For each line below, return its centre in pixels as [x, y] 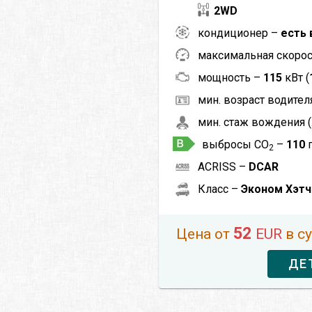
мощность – [231, 77]
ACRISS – [224, 166]
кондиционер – [240, 33]
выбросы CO [236, 144]
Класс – [220, 189]
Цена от [205, 234]
